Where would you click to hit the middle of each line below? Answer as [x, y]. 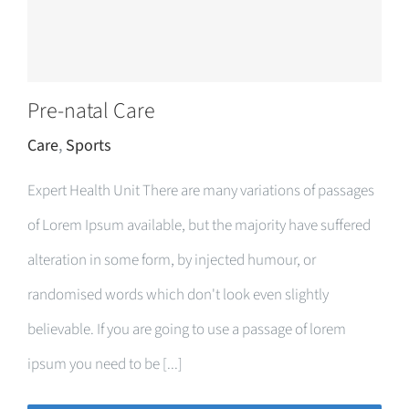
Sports [89, 146]
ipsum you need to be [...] [105, 364]
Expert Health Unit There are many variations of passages [201, 191]
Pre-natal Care [91, 111]
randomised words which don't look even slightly [178, 295]
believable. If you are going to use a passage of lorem [187, 330]
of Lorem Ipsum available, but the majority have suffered [199, 225]
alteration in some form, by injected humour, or [172, 260]
